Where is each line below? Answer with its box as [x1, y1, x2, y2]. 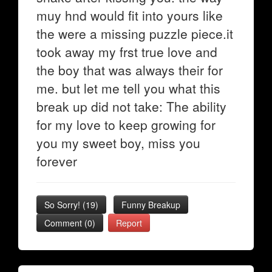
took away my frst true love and [36, 42, 217, 61]
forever [36, 152, 77, 170]
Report [116, 217, 142, 229]
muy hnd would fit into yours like [36, 6, 223, 24]
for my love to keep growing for [36, 115, 216, 134]
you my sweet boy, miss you [36, 134, 200, 152]
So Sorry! [44, 199, 83, 211]
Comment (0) [44, 217, 95, 229]
